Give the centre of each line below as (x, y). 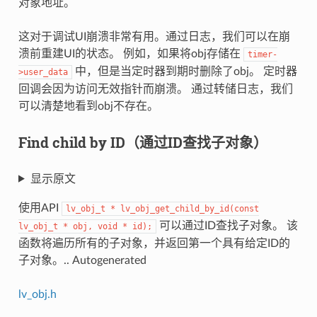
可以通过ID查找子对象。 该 (227, 225)
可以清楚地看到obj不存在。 (88, 106)
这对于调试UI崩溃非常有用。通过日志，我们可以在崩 (154, 36)
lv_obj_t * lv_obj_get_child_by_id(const (162, 208)
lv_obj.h (37, 294)
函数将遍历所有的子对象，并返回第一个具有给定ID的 (154, 243)
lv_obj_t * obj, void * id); (85, 226)
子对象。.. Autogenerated (82, 260)
